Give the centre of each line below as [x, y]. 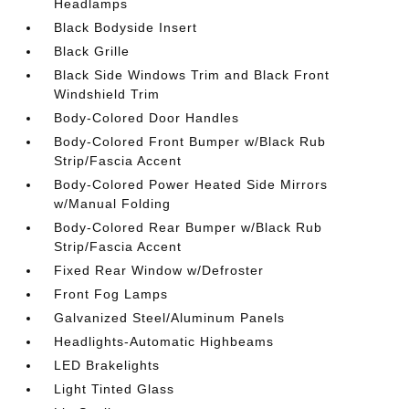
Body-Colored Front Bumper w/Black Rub [190, 142]
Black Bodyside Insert [126, 27]
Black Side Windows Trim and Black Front [192, 75]
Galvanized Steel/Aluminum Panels [170, 318]
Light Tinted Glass [115, 389]
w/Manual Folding [113, 204]
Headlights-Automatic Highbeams [164, 341]
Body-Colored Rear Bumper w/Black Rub [189, 227]
